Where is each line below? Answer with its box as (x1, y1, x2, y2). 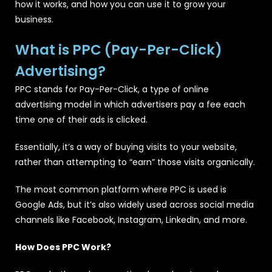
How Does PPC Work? (15, 240, 111, 253)
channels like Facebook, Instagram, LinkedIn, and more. (15, 213, 247, 226)
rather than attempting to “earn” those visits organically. (15, 155, 255, 168)
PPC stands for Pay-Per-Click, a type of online (15, 83, 209, 95)
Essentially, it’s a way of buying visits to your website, (15, 140, 237, 153)
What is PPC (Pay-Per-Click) (15, 39, 222, 59)
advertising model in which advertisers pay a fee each (15, 98, 245, 110)
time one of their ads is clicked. (15, 113, 148, 126)
